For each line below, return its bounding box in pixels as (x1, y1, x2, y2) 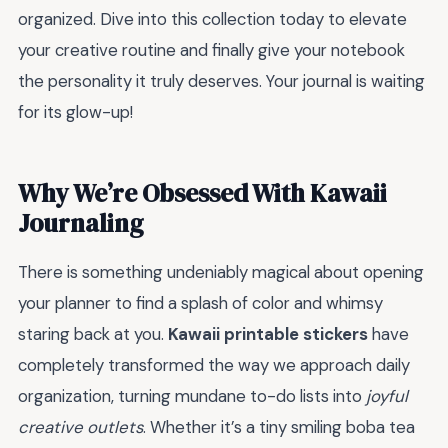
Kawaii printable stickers (168, 323, 368, 346)
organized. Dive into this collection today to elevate (18, 8, 407, 31)
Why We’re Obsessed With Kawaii (18, 176, 387, 211)
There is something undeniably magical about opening (18, 261, 424, 284)
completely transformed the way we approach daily (18, 354, 410, 377)
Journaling (18, 206, 143, 241)
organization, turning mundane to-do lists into (18, 385, 366, 408)
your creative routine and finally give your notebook (18, 39, 405, 62)
